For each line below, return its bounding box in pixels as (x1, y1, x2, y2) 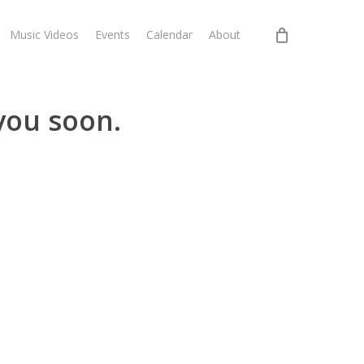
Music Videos (10, 27, 79, 42)
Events (95, 27, 130, 42)
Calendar (146, 27, 193, 42)
